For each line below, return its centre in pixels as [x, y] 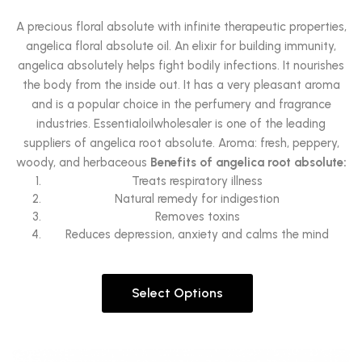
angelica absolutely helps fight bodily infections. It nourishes [181, 65]
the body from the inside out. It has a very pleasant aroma [181, 85]
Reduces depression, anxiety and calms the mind [197, 234]
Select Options [177, 293]
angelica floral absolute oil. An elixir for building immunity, [181, 46]
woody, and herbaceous [83, 162]
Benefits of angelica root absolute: [248, 162]
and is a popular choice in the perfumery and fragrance [181, 104]
